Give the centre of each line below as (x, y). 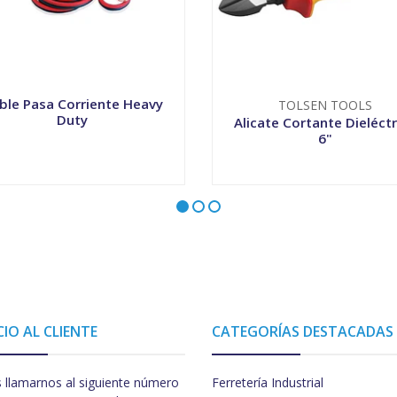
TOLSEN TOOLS (325, 105)
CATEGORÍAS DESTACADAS (303, 332)
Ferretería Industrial (268, 383)
